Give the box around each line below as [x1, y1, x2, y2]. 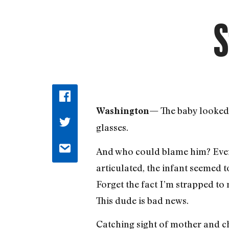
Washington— [96, 105, 158, 117]
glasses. [96, 122, 128, 133]
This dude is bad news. [96, 194, 189, 206]
